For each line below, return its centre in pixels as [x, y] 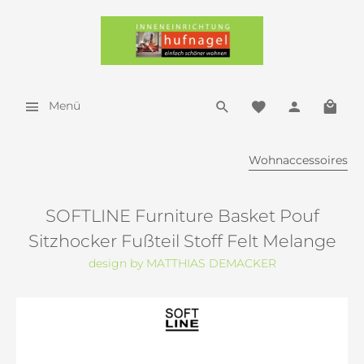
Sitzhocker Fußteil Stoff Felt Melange [182, 241]
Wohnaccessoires [298, 160]
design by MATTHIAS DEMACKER [182, 263]
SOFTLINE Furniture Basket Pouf [182, 216]
